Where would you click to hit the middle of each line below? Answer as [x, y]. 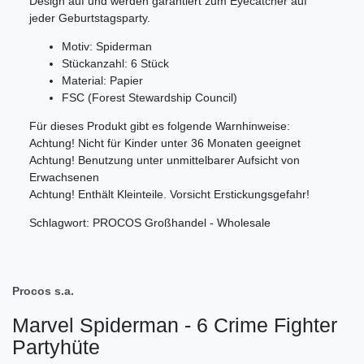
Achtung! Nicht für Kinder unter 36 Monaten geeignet [165, 143]
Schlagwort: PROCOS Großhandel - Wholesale [150, 222]
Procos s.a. [43, 290]
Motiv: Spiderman [107, 46]
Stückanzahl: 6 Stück [115, 63]
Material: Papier [102, 80]
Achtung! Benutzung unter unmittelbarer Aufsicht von [165, 160]
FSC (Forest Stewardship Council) [149, 97]
